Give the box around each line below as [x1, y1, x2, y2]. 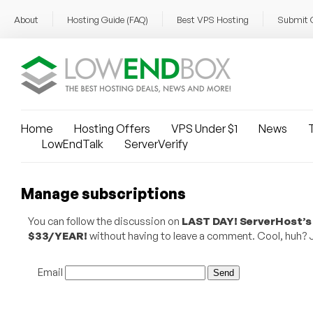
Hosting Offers [74, 122, 150, 136]
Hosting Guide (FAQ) [67, 14, 148, 25]
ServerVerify [124, 137, 188, 151]
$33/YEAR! [27, 229, 87, 242]
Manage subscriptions [21, 184, 186, 203]
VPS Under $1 [171, 122, 238, 136]
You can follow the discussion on [27, 214, 182, 228]
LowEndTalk [42, 137, 103, 151]
